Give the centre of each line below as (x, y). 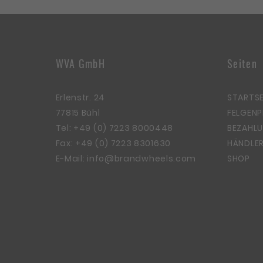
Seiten (242, 63)
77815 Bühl (78, 112)
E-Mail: (71, 158)
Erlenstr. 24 (80, 97)
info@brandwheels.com (142, 158)
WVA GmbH (80, 63)
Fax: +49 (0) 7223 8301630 (113, 143)
